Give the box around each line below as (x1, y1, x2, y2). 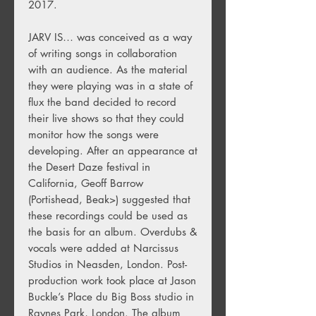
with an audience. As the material (28, 62, 187, 76)
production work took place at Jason (28, 273, 196, 287)
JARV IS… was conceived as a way (28, 30, 192, 44)
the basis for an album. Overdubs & (28, 224, 197, 238)
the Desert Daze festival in (28, 159, 150, 174)
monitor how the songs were (28, 127, 159, 141)
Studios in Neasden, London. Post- (28, 257, 187, 271)
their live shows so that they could (28, 111, 184, 125)
